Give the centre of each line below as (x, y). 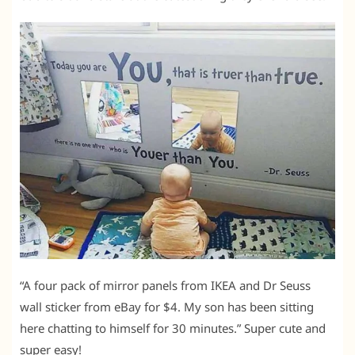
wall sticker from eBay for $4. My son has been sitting (167, 307)
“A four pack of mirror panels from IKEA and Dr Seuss (165, 286)
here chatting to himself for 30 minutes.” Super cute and (173, 328)
